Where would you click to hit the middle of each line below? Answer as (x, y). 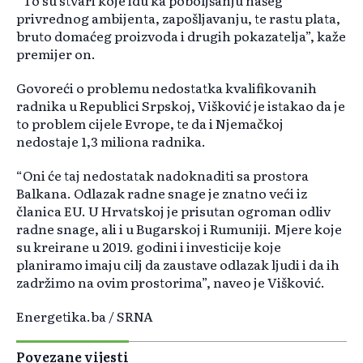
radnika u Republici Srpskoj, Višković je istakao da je (181, 106)
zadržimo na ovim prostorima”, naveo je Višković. (171, 282)
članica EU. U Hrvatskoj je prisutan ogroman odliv (173, 211)
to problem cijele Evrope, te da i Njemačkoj (150, 124)
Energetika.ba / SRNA (85, 316)
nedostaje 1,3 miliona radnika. (111, 141)
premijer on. (56, 54)
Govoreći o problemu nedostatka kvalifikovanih (167, 88)
